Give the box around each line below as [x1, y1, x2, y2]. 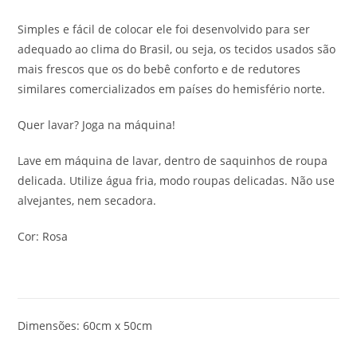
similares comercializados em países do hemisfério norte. [18, 80, 326, 96]
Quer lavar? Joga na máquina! [18, 116, 176, 132]
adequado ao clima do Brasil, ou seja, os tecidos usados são [18, 41, 336, 57]
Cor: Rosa [18, 228, 69, 244]
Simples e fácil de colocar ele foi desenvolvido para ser [18, 21, 311, 37]
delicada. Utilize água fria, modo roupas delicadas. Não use [18, 172, 335, 188]
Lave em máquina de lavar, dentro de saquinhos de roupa [18, 152, 328, 168]
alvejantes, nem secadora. [18, 192, 157, 208]
